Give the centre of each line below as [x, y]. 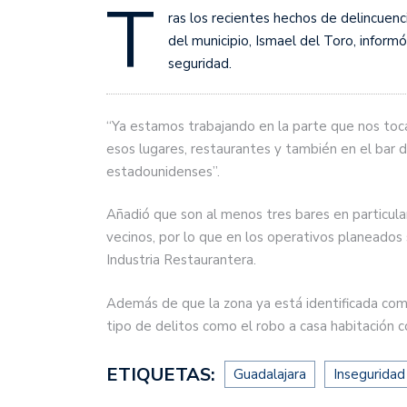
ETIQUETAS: [163, 375]
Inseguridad [369, 375]
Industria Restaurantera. [181, 260]
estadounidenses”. [165, 171]
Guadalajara [270, 375]
